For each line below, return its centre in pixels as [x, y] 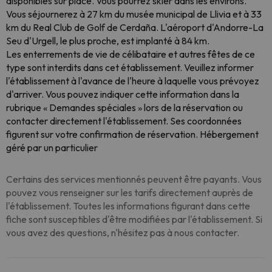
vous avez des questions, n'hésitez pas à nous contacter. [123, 233]
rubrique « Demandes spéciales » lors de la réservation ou [124, 107]
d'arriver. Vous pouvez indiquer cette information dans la [123, 94]
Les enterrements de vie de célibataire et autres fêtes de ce [131, 54]
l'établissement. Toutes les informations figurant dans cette [128, 206]
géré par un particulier [52, 148]
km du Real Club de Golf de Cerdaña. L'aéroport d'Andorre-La [135, 27]
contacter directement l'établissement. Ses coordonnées [124, 121]
